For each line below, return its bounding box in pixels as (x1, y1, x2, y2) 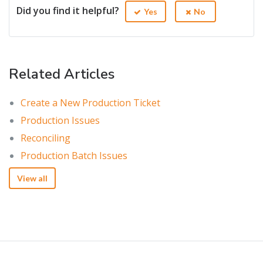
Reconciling (21, 131, 70, 144)
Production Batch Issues (21, 149, 127, 162)
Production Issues (21, 113, 100, 127)
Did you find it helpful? (16, 4, 119, 17)
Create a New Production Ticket (21, 96, 160, 109)
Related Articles (9, 64, 114, 83)
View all (17, 173, 48, 183)
